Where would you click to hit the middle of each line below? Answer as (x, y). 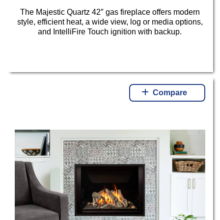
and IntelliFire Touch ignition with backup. (110, 31)
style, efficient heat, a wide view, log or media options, (110, 22)
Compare (170, 93)
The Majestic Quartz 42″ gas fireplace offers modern (110, 12)
